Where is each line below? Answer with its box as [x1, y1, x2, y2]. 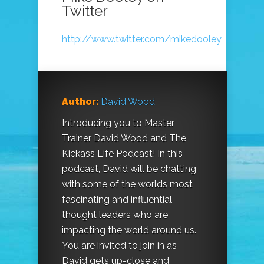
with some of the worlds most [62, 179, 193, 190]
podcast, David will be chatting [62, 163, 196, 175]
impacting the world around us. [62, 225, 196, 236]
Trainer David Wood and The [62, 133, 186, 144]
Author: [62, 96, 98, 108]
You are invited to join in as [62, 240, 177, 252]
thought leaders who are [62, 209, 168, 221]
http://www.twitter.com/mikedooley [62, 34, 222, 45]
